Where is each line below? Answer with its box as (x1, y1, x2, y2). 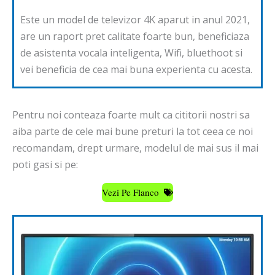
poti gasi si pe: (12, 157, 78, 171)
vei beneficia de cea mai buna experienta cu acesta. (20, 62, 252, 76)
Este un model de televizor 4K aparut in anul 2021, (20, 12, 250, 26)
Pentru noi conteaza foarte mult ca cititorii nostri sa (12, 107, 250, 122)
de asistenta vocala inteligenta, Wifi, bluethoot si (20, 45, 242, 60)
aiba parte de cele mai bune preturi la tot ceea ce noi (12, 124, 253, 138)
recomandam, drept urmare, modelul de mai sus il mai (12, 141, 258, 155)
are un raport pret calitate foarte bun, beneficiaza (20, 29, 249, 43)
